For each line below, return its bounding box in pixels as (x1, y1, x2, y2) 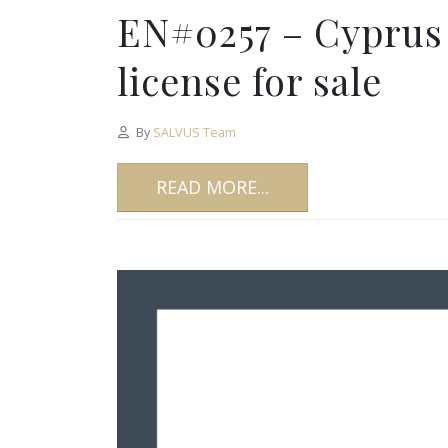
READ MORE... (156, 174, 269, 199)
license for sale (117, 54, 382, 106)
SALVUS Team (152, 123, 236, 141)
